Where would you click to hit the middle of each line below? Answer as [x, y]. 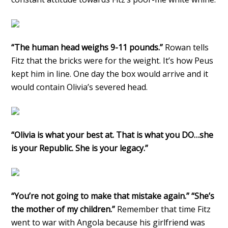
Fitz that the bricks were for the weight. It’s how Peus [112, 60]
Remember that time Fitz [163, 209]
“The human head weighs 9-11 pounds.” [87, 47]
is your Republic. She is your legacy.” [80, 148]
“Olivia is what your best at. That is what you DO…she [112, 135]
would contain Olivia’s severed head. [80, 87]
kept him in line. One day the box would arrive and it [110, 74]
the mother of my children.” [63, 209]
